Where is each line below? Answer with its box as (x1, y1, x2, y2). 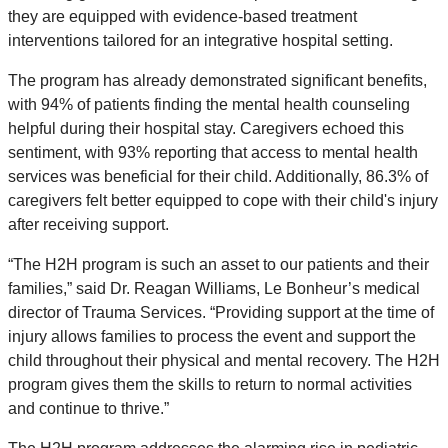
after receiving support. (8, 216, 169, 234)
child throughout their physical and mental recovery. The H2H (8, 352, 440, 370)
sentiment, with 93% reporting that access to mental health (8, 144, 418, 162)
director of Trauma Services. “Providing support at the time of (8, 304, 434, 322)
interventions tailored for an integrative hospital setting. (8, 32, 393, 50)
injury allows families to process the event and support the (8, 328, 416, 346)
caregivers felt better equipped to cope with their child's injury (8, 192, 438, 210)
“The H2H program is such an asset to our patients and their (8, 256, 429, 274)
